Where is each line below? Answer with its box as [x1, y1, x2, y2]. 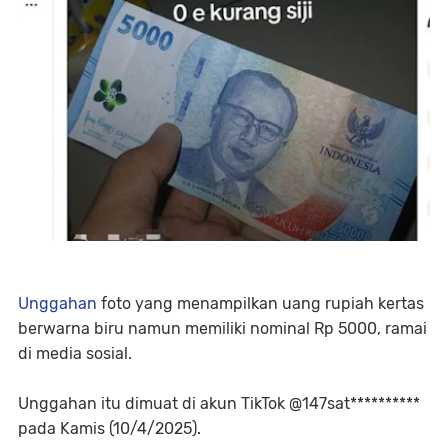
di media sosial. [18, 343, 132, 363]
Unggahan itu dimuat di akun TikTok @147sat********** [18, 393, 420, 413]
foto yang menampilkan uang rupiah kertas [101, 293, 424, 313]
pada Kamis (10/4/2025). [18, 418, 201, 438]
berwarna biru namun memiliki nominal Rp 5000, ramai [18, 318, 427, 338]
